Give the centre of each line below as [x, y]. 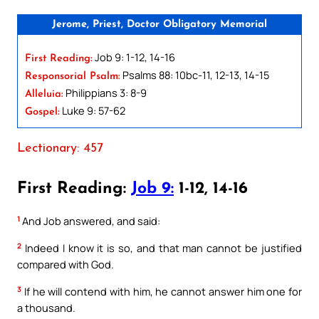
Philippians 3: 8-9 [105, 92]
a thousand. [46, 307]
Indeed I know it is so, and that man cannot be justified [162, 248]
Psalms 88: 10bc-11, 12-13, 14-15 [195, 74]
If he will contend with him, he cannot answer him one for [162, 291]
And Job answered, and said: [90, 221]
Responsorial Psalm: [73, 76]
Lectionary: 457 [60, 148]
